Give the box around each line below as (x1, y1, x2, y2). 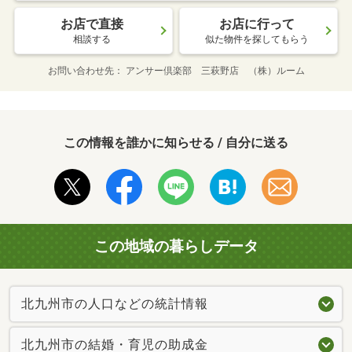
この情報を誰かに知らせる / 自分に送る (64, 134, 288, 150)
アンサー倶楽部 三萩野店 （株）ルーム (125, 64, 305, 76)
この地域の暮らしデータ (93, 236, 258, 255)
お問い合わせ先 (47, 64, 114, 76)
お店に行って (219, 16, 295, 31)
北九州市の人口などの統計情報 (21, 296, 208, 312)
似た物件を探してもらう (205, 33, 309, 45)
